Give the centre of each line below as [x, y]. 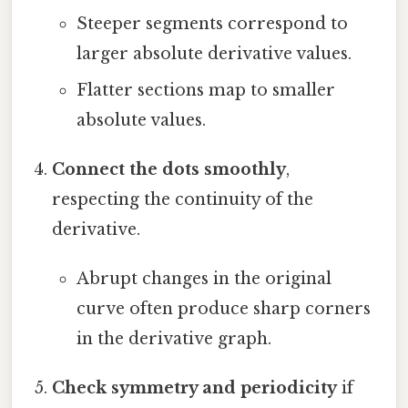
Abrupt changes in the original [204, 279]
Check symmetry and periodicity [195, 388]
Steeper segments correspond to [212, 24]
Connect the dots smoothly [169, 170]
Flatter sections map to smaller [205, 91]
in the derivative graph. [173, 339]
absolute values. [141, 121]
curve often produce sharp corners [223, 309]
